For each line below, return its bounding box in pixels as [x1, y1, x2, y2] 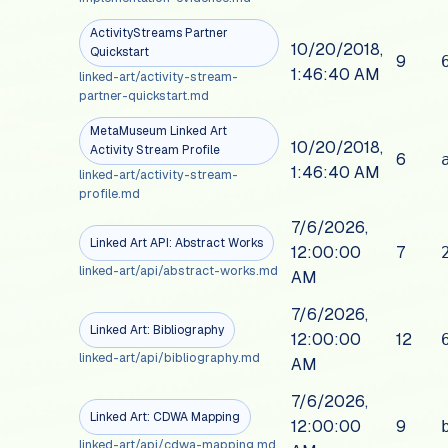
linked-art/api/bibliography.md [79, 349, 261, 367]
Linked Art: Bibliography [90, 321, 225, 338]
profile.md [79, 185, 141, 203]
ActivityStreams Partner [90, 25, 229, 42]
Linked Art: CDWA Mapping [90, 408, 241, 425]
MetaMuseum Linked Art [90, 123, 228, 140]
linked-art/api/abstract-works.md [79, 262, 279, 280]
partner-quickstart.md [79, 87, 210, 105]
